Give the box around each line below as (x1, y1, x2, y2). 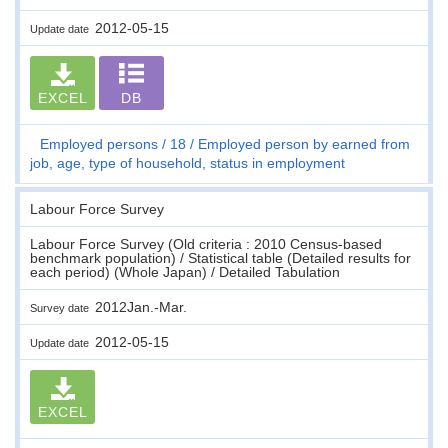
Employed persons (40, 135, 158, 152)
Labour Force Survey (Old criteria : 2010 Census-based (30, 235, 382, 252)
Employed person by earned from (198, 135, 410, 152)
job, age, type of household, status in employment (30, 154, 345, 171)
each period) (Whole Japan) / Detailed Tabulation (30, 263, 340, 280)
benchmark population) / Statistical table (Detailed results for (30, 249, 411, 266)
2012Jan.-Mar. (95, 298, 187, 315)
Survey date (30, 301, 95, 314)
